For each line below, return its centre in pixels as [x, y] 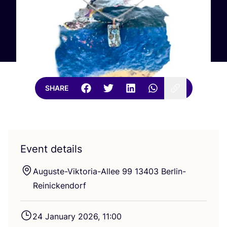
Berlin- [172, 171]
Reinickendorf [60, 185]
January [60, 216]
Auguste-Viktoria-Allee [78, 171]
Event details [51, 149]
